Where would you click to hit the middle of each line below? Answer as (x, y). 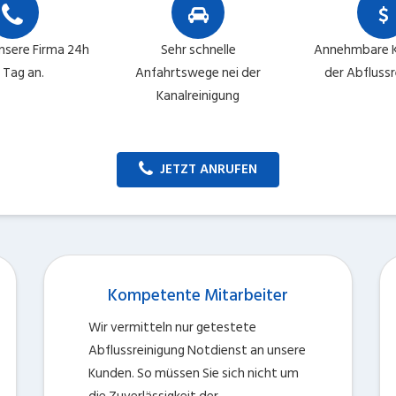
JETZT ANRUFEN (209, 169)
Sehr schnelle (198, 50)
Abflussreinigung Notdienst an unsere (197, 350)
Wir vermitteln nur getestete (172, 327)
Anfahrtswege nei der (198, 73)
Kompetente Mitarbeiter (198, 296)
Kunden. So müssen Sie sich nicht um (194, 373)
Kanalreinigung (198, 96)
